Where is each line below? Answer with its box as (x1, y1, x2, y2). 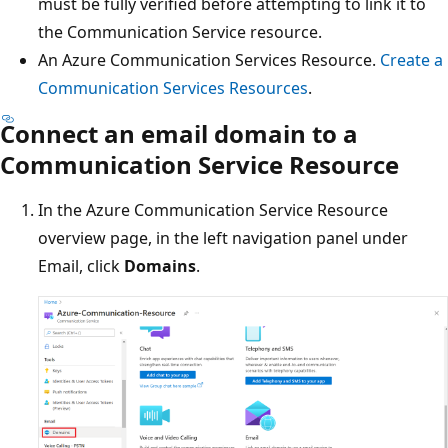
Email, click (38, 254, 124, 277)
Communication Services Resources (38, 76, 308, 99)
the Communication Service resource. (38, 20, 322, 43)
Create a (380, 48, 443, 71)
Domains (124, 254, 196, 277)
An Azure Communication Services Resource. (38, 48, 380, 71)
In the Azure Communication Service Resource (38, 198, 388, 221)
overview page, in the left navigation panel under (38, 226, 408, 249)
